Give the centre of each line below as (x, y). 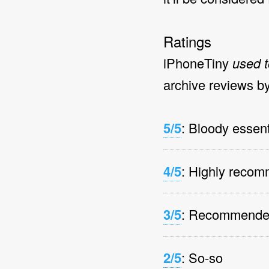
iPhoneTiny (198, 63)
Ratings (187, 41)
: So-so (202, 257)
